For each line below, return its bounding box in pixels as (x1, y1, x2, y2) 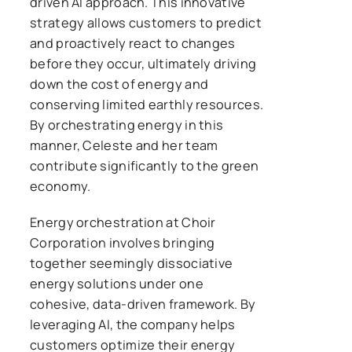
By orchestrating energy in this (30, 115, 224, 134)
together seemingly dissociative (30, 254, 233, 272)
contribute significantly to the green (30, 156, 259, 174)
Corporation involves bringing (30, 233, 215, 251)
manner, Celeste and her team (30, 136, 218, 154)
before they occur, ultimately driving (30, 54, 257, 72)
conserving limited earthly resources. (30, 95, 264, 113)
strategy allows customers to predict (30, 13, 262, 31)
